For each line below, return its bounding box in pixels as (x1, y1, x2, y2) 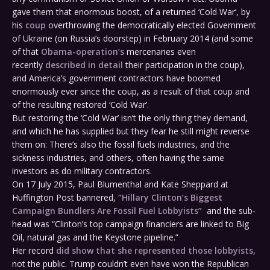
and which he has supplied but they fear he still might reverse (12, 125, 250, 137)
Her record (12, 245, 56, 257)
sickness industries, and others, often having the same (12, 152, 224, 164)
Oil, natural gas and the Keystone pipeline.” (12, 231, 178, 243)
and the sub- (204, 205, 256, 217)
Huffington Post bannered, (12, 192, 118, 204)
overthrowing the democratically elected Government (46, 19, 256, 31)
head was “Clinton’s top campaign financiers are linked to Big (12, 218, 249, 230)
